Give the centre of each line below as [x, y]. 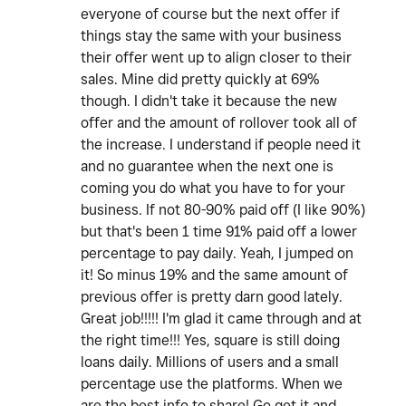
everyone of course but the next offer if [210, 14]
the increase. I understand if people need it [221, 145]
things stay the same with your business [211, 36]
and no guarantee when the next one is [207, 167]
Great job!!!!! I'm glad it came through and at [221, 319]
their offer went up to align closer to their [216, 58]
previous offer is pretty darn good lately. [212, 297]
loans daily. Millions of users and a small [210, 362]
